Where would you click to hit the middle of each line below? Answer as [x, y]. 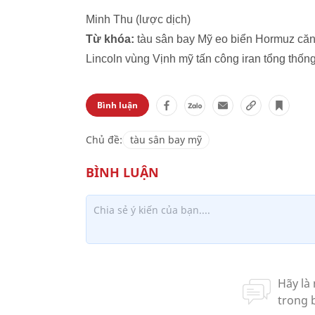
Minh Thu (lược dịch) [138, 19]
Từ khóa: [110, 39]
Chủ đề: [104, 140]
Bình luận [117, 105]
